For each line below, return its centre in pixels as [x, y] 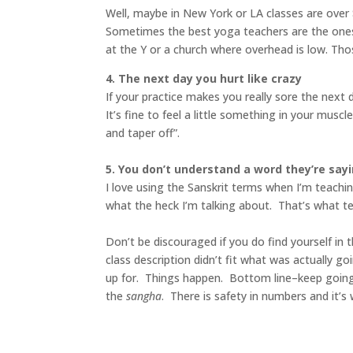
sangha [144, 296]
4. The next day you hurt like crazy [204, 79]
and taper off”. [145, 133]
